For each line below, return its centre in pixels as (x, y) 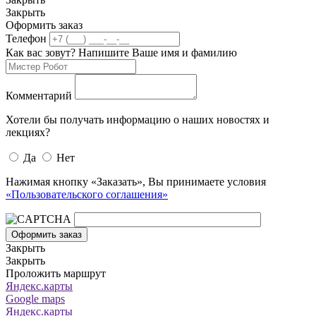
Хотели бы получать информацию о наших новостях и (138, 119)
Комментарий (39, 95)
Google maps (35, 298)
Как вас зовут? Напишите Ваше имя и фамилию (121, 52)
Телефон (26, 38)
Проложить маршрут (56, 273)
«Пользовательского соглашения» (87, 194)
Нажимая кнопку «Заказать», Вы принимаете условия (136, 181)
